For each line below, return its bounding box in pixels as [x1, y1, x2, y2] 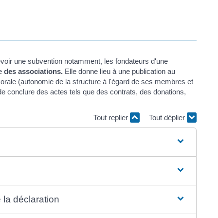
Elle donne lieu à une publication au [63, 67, 175, 75]
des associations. [4, 67, 63, 75]
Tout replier [93, 113, 130, 122]
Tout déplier [149, 113, 187, 122]
